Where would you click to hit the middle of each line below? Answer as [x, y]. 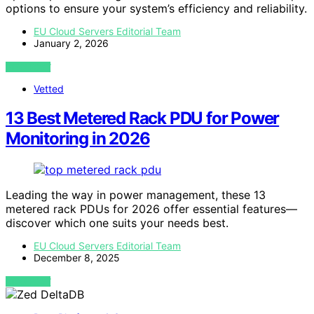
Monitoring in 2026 [78, 139]
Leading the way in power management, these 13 [136, 195]
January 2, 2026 [71, 43]
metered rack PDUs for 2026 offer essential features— [151, 209]
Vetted [49, 88]
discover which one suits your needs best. [117, 223]
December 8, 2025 [77, 258]
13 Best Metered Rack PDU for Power [143, 118]
